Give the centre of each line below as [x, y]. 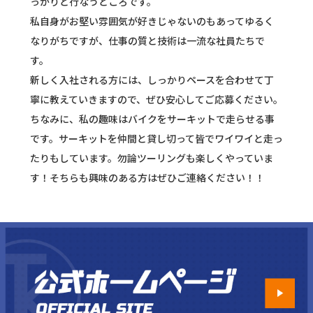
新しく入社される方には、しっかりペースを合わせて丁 [152, 80]
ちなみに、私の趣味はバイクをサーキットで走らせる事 [152, 119]
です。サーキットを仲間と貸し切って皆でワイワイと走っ [156, 138]
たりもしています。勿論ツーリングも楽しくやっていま [151, 158]
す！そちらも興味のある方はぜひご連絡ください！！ [147, 177]
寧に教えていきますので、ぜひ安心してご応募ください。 [156, 99]
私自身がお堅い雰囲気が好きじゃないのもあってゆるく [152, 21]
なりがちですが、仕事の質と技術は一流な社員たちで [147, 41]
